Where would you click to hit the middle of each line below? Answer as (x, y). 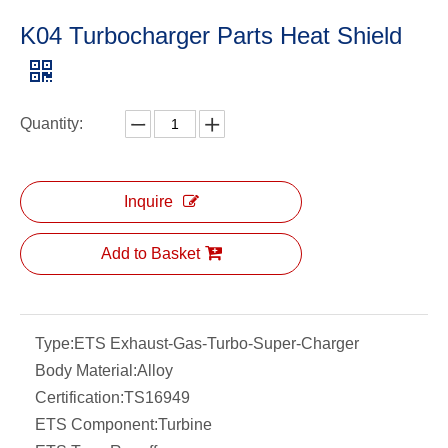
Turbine (185, 425)
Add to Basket (150, 254)
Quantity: (51, 124)
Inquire (148, 202)
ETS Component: (96, 425)
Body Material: (86, 371)
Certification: (79, 398)
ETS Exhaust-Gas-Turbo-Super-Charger (216, 344)
